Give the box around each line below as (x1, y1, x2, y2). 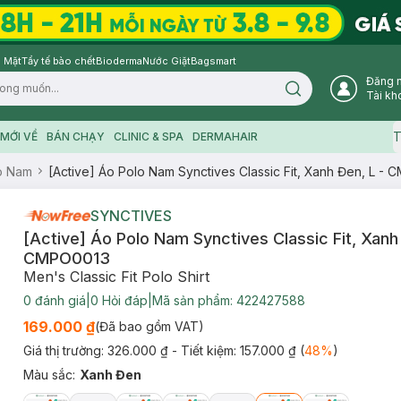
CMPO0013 (22, 249, 110, 268)
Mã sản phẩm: (151, 293, 236, 308)
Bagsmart (191, 55, 236, 67)
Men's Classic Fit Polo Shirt (22, 268, 209, 286)
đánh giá (30, 293, 86, 308)
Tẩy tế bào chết (21, 55, 96, 67)
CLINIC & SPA (113, 130, 183, 143)
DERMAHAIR (192, 130, 258, 143)
